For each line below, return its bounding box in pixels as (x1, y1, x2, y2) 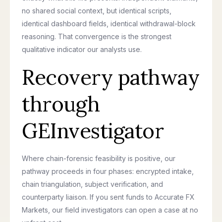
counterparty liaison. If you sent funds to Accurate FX (22, 193, 195, 201)
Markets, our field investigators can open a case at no (22, 206, 198, 214)
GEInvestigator (22, 117, 164, 144)
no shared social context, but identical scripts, (22, 6, 171, 15)
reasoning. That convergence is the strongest (22, 32, 171, 41)
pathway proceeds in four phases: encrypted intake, (22, 167, 194, 175)
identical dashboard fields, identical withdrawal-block (22, 19, 196, 28)
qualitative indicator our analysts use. (22, 45, 142, 54)
